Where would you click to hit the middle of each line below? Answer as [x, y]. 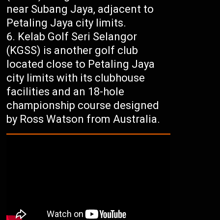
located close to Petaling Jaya [81, 64]
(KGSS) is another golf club [72, 50]
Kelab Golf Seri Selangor [78, 36]
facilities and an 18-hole [66, 91]
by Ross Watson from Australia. [83, 119]
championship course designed [83, 105]
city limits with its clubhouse [76, 78]
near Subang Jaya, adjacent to [80, 9]
